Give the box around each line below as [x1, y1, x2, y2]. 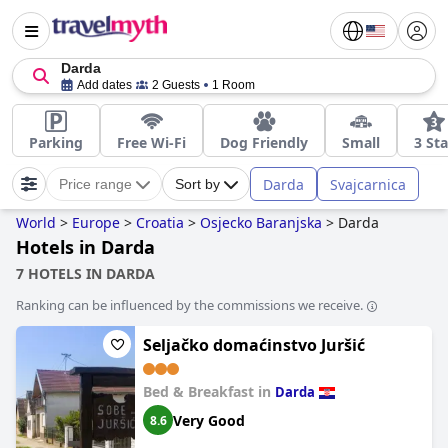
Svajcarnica [330, 174, 406, 194]
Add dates [77, 78, 132, 92]
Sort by [175, 176, 220, 192]
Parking [29, 133, 83, 152]
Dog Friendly [220, 133, 308, 152]
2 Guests [152, 78, 200, 92]
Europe [72, 213, 120, 232]
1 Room [212, 78, 255, 92]
